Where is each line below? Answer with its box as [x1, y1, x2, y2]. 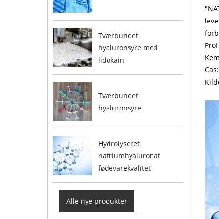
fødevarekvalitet [98, 163, 151, 173]
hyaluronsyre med [98, 43, 158, 52]
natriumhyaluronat [98, 151, 160, 161]
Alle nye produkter [66, 197, 128, 206]
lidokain [98, 55, 124, 65]
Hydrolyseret [98, 139, 140, 149]
